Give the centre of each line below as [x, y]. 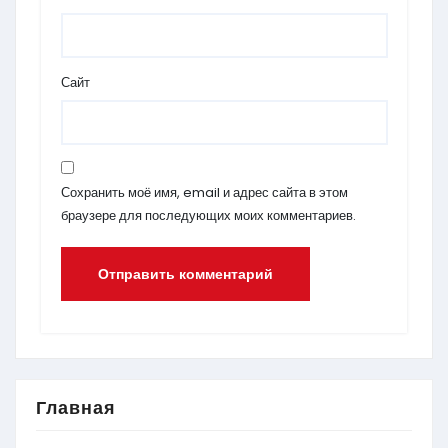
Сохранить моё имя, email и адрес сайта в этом [204, 192]
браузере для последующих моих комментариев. [208, 215]
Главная [76, 409]
